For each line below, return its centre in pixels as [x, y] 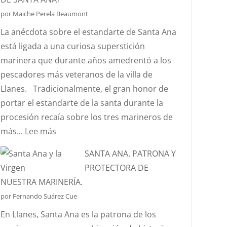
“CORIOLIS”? [188, 48]
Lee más [41, 131]
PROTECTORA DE [117, 168]
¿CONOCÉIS [78, 145]
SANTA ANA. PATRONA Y [130, 154]
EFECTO [180, 33]
